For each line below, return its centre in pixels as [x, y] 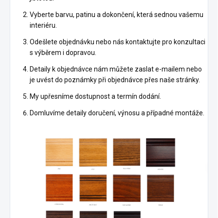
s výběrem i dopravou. [63, 53]
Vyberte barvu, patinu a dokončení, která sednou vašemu [117, 15]
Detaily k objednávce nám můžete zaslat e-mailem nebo [116, 69]
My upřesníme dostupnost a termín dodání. [95, 96]
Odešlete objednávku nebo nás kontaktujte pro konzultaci [118, 42]
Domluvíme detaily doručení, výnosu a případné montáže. [117, 113]
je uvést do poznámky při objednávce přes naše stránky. [115, 80]
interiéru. [43, 25]
